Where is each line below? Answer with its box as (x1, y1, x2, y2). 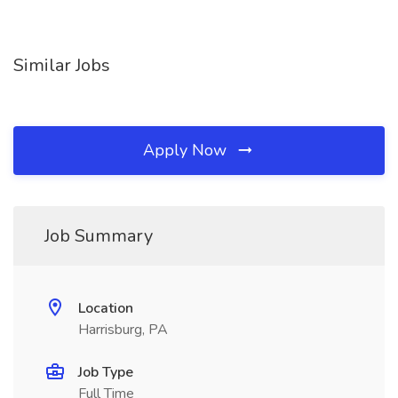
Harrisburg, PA (78, 320, 168, 339)
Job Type (78, 362, 133, 382)
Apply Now (143, 139, 231, 161)
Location (78, 298, 133, 318)
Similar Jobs (13, 53, 110, 77)
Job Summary (44, 224, 153, 248)
